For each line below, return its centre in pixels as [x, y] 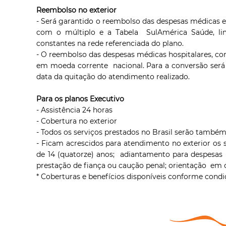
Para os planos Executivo [80, 99]
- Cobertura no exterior [77, 121]
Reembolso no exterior [77, 10]
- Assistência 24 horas [75, 110]
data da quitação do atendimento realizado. [113, 76]
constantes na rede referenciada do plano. [110, 43]
